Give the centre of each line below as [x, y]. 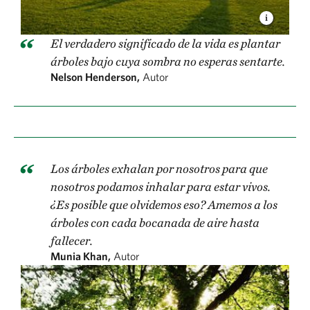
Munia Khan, [81, 256]
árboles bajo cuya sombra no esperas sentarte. [168, 62]
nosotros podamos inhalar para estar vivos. [161, 187]
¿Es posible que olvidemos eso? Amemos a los [164, 205]
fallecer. [72, 241]
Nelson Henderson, [95, 77]
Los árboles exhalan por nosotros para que [159, 169]
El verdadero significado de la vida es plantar [165, 44]
